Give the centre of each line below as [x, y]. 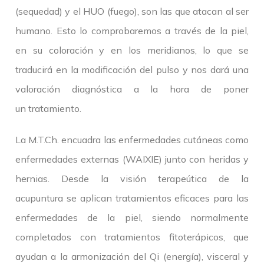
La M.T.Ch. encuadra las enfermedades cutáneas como [132, 140]
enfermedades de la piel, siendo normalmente [132, 218]
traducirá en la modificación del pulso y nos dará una [132, 70]
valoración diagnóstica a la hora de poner [132, 89]
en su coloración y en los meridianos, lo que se [132, 50]
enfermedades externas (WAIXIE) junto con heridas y [132, 159]
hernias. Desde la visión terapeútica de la [132, 179]
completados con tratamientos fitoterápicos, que [132, 237]
